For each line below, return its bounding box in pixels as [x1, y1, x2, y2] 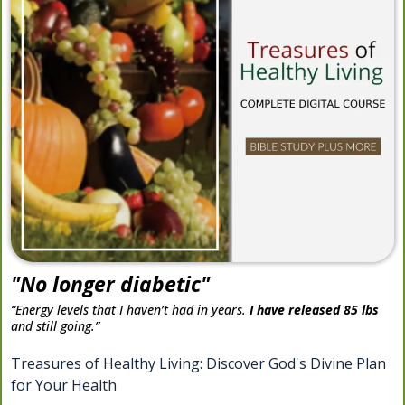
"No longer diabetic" [11, 269, 210, 299]
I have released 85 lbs [250, 301, 379, 319]
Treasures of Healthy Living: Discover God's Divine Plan [11, 353, 386, 374]
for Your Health [11, 375, 117, 396]
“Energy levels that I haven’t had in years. [11, 301, 250, 319]
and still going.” [11, 317, 99, 335]
